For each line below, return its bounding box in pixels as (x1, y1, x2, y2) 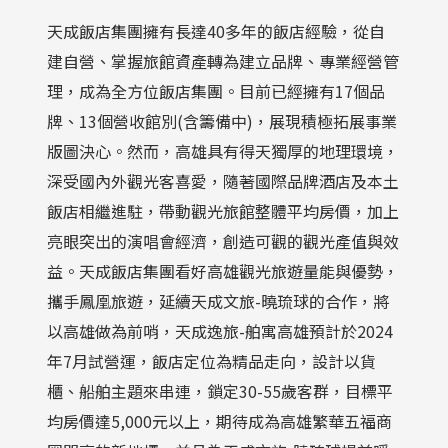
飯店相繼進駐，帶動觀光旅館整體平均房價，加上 (47, 198, 400, 223)
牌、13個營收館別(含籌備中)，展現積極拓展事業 (47, 108, 398, 133)
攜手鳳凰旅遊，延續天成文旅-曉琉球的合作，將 (47, 288, 390, 313)
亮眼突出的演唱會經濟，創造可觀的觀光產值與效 (47, 228, 400, 253)
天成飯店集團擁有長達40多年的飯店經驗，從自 (47, 18, 386, 43)
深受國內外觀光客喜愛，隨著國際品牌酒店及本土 (47, 168, 400, 193)
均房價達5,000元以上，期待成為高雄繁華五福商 (47, 408, 393, 433)
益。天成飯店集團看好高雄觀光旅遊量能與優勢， (47, 258, 400, 283)
